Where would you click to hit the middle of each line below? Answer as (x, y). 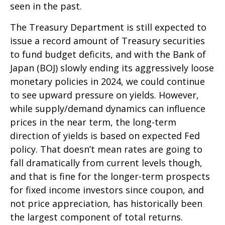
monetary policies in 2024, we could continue (107, 81)
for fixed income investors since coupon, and (107, 190)
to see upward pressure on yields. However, (104, 95)
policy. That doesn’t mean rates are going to (106, 149)
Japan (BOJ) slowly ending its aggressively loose (112, 68)
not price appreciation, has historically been (106, 203)
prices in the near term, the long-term (93, 122)
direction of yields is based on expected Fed (105, 135)
